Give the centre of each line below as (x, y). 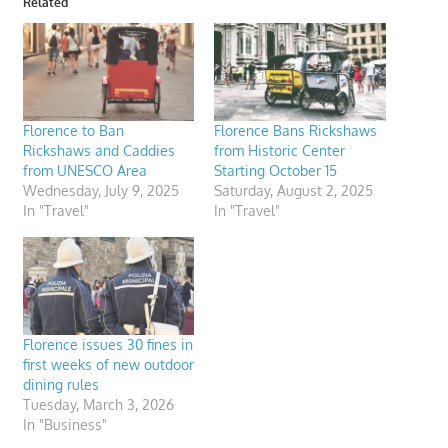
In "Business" (64, 424)
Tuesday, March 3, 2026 (98, 404)
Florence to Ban (73, 130)
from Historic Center (279, 150)
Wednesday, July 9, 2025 (100, 190)
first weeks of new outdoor (108, 364)
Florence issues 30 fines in (107, 344)
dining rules (60, 384)
